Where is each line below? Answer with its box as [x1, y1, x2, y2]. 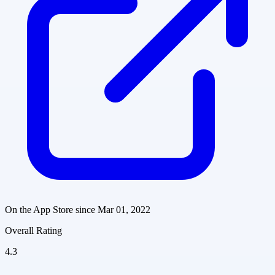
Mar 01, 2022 [98, 204, 150, 215]
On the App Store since [5, 204, 95, 215]
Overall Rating [5, 225, 62, 236]
